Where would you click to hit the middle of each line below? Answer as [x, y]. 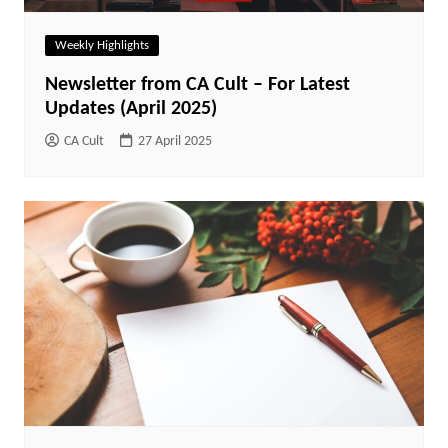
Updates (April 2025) [130, 109]
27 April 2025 [174, 142]
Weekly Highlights [101, 46]
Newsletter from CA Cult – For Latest [197, 85]
